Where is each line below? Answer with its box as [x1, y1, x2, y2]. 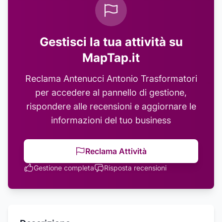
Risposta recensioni [104, 164, 166, 172]
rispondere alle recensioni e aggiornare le [26, 101, 196, 111]
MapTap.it [82, 51, 140, 65]
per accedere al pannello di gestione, [35, 87, 187, 98]
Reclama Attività [85, 146, 147, 156]
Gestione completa [34, 164, 94, 172]
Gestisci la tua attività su [39, 35, 183, 49]
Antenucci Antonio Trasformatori [63, 73, 197, 84]
